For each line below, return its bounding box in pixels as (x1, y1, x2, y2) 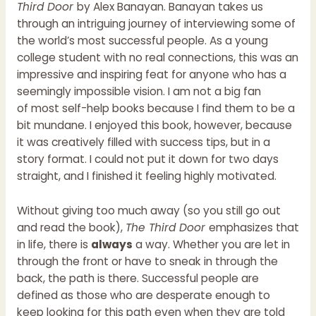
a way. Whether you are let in (132, 236, 290, 252)
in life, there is (16, 236, 91, 252)
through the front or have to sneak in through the (16, 253, 278, 269)
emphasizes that (208, 219, 299, 235)
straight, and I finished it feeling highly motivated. (16, 168, 282, 183)
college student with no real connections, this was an (16, 49, 298, 65)
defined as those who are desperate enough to (16, 287, 270, 303)
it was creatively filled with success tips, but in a (16, 134, 270, 150)
